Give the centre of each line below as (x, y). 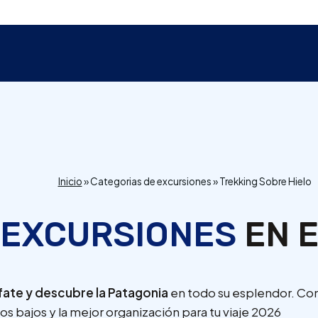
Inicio (70, 181)
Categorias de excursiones (150, 181)
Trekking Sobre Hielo (265, 181)
